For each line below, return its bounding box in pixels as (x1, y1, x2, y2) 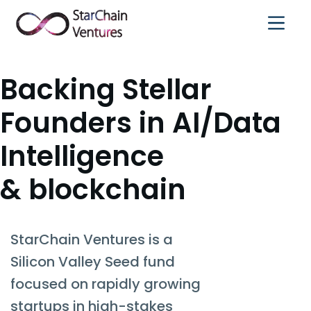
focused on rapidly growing (10, 274, 201, 294)
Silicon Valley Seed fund (10, 252, 175, 271)
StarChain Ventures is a (10, 230, 173, 249)
